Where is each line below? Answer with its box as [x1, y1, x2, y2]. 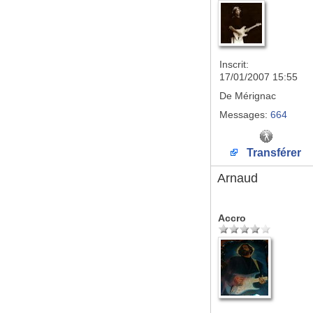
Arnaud [217, 171, 258, 185]
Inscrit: [219, 59, 249, 70]
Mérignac [232, 90, 276, 101]
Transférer [244, 147, 301, 159]
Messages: [219, 109, 268, 120]
